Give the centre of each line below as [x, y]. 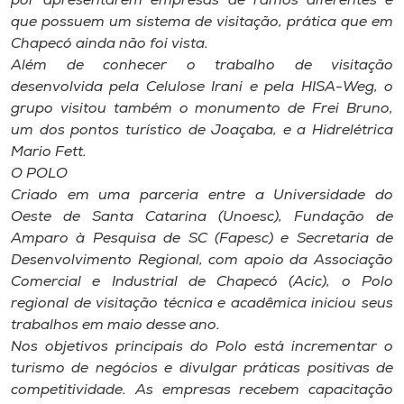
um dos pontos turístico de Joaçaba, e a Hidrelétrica [202, 131]
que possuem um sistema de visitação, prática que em [202, 23]
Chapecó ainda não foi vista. [110, 44]
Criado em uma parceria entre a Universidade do [202, 196]
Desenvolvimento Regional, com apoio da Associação [202, 261]
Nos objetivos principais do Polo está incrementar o [202, 347]
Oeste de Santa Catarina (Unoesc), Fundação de [202, 217]
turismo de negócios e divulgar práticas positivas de [202, 369]
